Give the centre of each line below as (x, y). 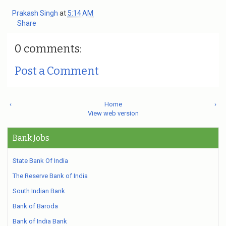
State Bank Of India (40, 161)
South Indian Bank (39, 191)
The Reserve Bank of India (50, 176)
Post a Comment (57, 71)
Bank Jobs (31, 138)
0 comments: (48, 49)
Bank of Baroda (35, 206)
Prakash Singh (36, 13)
